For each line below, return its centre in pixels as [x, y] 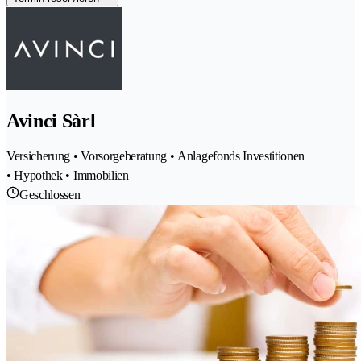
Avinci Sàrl [51, 121]
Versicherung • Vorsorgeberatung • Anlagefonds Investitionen [156, 156]
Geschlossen [50, 195]
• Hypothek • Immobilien [68, 176]
